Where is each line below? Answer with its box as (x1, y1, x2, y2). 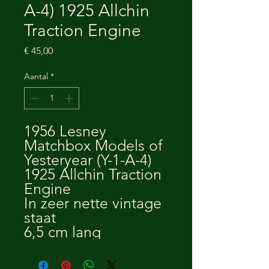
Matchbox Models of (24, 136, 162, 154)
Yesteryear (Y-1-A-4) (24, 151, 152, 169)
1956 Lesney (24, 122, 106, 140)
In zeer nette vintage (24, 194, 162, 212)
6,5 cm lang (24, 223, 101, 241)
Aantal (24, 71, 48, 82)
